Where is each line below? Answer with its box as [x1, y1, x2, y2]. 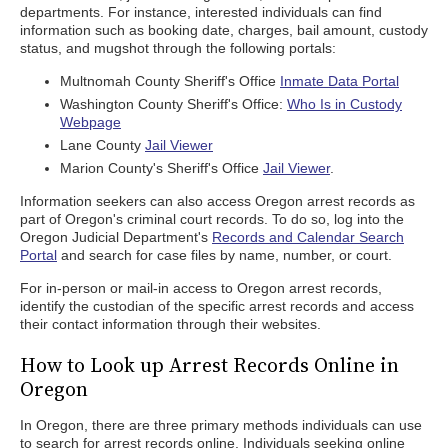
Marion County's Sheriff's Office [60, 160, 263, 176]
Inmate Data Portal [280, 73, 399, 89]
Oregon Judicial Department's [20, 229, 212, 245]
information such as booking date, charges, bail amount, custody [20, 22, 428, 38]
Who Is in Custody [287, 96, 402, 112]
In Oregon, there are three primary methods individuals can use [20, 417, 422, 433]
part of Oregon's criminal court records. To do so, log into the [20, 211, 404, 227]
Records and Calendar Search [212, 229, 404, 245]
